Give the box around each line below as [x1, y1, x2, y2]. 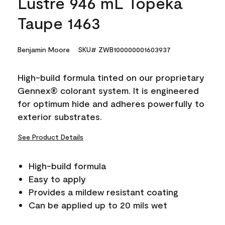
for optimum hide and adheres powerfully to [18, 98, 204, 109]
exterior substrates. [18, 111, 102, 122]
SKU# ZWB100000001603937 [78, 45, 171, 54]
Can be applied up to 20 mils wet [29, 199, 167, 210]
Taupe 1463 [18, 13, 100, 32]
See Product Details [18, 133, 83, 141]
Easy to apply [29, 173, 86, 184]
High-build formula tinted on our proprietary [18, 72, 204, 83]
